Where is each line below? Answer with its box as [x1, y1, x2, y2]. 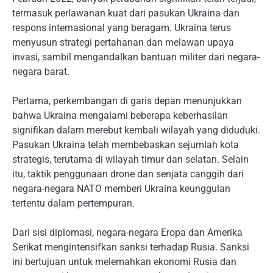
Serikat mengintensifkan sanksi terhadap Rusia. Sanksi [12, 241, 249, 253]
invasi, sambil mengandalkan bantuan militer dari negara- [12, 51, 260, 63]
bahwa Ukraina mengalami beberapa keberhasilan [12, 110, 228, 122]
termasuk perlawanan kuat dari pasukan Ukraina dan [12, 7, 239, 19]
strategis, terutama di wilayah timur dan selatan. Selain [12, 154, 249, 166]
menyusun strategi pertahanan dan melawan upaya [12, 37, 234, 48]
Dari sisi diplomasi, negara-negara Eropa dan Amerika [12, 227, 243, 239]
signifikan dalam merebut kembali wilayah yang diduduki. [12, 124, 260, 136]
